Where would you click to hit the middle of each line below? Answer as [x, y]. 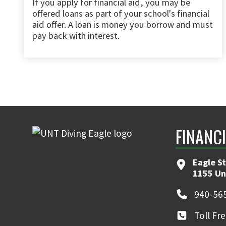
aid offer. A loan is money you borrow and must [123, 24]
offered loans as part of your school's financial [121, 13]
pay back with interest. [76, 36]
